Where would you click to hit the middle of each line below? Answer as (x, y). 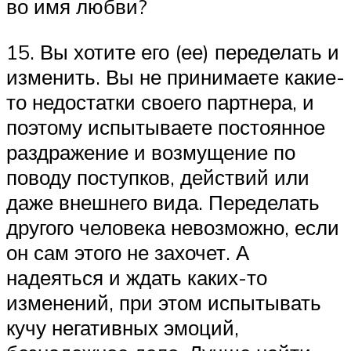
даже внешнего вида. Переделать (163, 203)
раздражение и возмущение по (151, 152)
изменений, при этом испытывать (164, 303)
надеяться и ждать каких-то (137, 278)
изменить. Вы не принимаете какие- (175, 77)
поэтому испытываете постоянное (166, 127)
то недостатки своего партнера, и (160, 102)
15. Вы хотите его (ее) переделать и (173, 52)
